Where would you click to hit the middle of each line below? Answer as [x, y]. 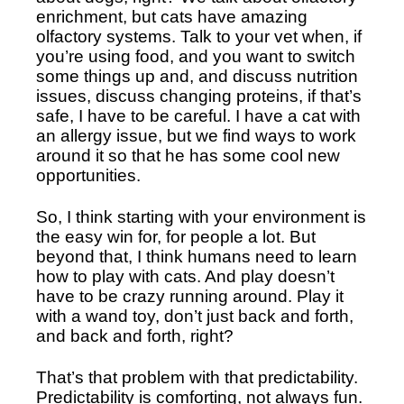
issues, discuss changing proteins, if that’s [199, 96]
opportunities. [91, 176]
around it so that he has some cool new [188, 156]
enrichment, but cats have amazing [172, 17]
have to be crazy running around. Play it [190, 297]
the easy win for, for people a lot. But [176, 237]
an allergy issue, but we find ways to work [196, 136]
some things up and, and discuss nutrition [197, 77]
